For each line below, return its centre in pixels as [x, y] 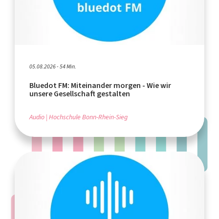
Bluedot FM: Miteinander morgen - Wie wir [100, 85]
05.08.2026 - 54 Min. [53, 66]
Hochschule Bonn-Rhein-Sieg [88, 117]
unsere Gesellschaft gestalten [80, 93]
